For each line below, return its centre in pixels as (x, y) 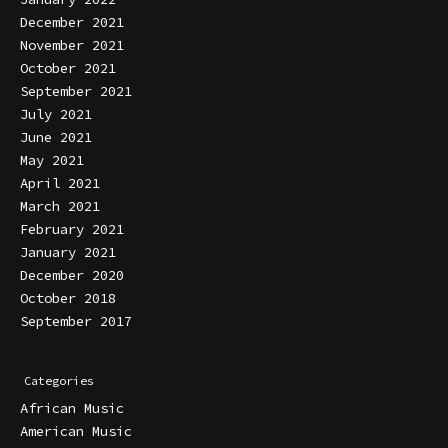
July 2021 (56, 113)
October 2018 (68, 297)
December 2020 (72, 274)
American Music (76, 431)
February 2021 (72, 228)
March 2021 (60, 205)
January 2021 (68, 251)
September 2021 (76, 90)
